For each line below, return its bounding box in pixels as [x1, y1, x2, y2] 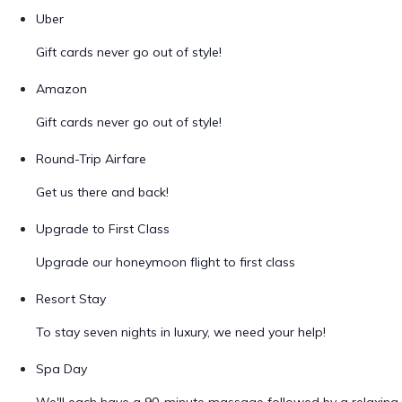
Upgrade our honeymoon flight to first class [36, 254, 295, 270]
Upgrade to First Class [36, 221, 170, 237]
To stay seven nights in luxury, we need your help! [36, 324, 326, 340]
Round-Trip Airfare [36, 151, 146, 167]
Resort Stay [36, 291, 106, 307]
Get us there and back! [36, 184, 169, 200]
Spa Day [36, 361, 87, 377]
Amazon [36, 81, 87, 97]
